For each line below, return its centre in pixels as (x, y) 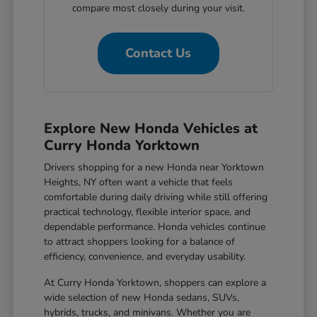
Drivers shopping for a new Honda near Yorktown (154, 168)
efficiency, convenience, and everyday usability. (145, 257)
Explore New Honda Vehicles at (151, 129)
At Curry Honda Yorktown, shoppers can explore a (155, 283)
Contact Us (158, 53)
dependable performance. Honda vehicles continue (155, 227)
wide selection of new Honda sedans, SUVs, (142, 298)
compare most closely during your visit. (158, 8)
